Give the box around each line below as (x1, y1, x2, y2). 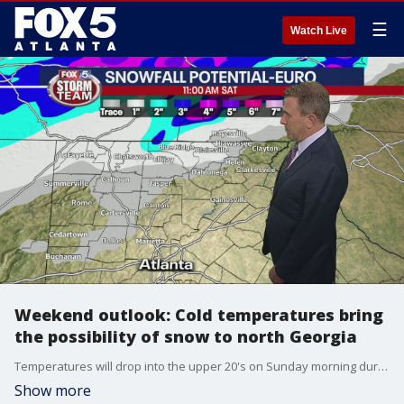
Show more (14, 381, 91, 400)
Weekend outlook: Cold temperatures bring (14, 304, 383, 326)
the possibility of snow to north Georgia (14, 326, 357, 347)
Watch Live (290, 24, 347, 37)
